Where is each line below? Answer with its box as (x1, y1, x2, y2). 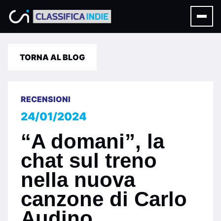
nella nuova (21, 168, 135, 191)
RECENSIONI (21, 94, 71, 104)
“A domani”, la (21, 130, 164, 153)
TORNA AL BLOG (20, 52, 85, 62)
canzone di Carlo (21, 187, 187, 211)
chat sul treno (21, 149, 157, 172)
